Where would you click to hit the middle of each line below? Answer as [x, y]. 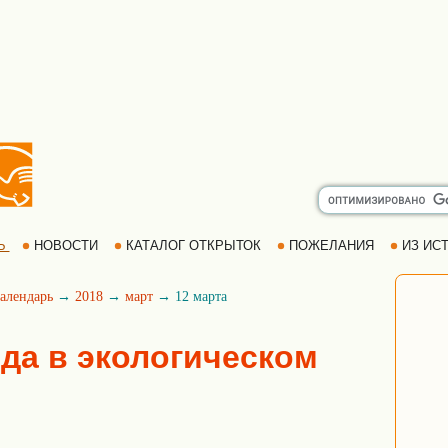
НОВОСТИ [65, 245]
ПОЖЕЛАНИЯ [331, 245]
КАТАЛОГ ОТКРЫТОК [193, 245]
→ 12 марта [190, 296]
